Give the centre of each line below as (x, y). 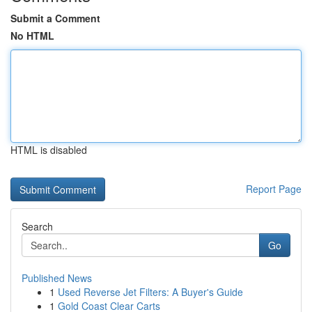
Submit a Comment (55, 18)
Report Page (274, 189)
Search (37, 226)
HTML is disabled (49, 150)
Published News (57, 278)
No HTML (32, 36)
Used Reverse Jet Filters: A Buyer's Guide (150, 292)
